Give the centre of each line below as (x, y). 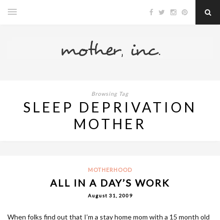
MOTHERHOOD (110, 169)
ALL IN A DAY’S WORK (110, 182)
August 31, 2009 (110, 195)
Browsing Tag (110, 93)
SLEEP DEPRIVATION (110, 107)
